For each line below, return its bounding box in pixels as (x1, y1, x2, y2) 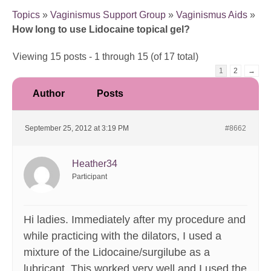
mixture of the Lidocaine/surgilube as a (24, 246, 210, 259)
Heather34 (72, 158, 117, 169)
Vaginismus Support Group (50, 10, 166, 21)
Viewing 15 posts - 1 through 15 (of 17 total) (13, 51, 198, 62)
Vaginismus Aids (176, 10, 247, 21)
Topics (12, 10, 40, 21)
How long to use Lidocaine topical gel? (12, 24, 190, 35)
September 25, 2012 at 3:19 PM (25, 124, 129, 133)
